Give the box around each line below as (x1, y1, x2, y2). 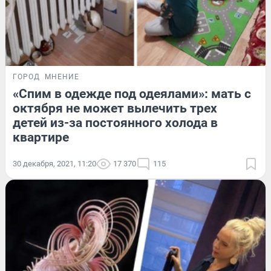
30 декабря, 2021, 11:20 (13, 158, 96, 168)
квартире (13, 129, 69, 145)
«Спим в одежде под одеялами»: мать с (13, 86, 251, 101)
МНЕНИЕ (45, 72, 79, 81)
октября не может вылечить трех (13, 100, 217, 116)
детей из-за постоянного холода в (13, 115, 218, 130)
